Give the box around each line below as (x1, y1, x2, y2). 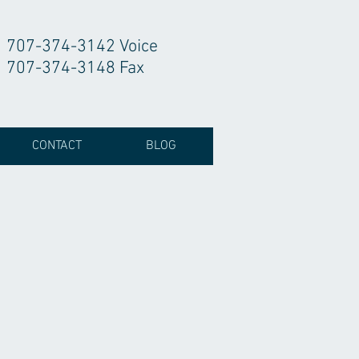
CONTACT (31, 138, 82, 154)
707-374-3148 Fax (6, 58, 144, 79)
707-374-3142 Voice (6, 36, 158, 58)
